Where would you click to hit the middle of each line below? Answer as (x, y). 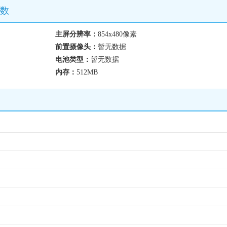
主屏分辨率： (77, 34)
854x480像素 (117, 34)
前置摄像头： (77, 47)
